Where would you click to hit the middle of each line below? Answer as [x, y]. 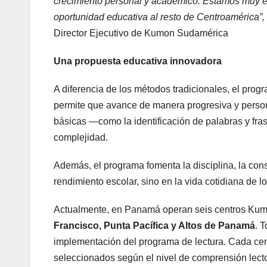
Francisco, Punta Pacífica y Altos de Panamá [154, 226]
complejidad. [81, 138]
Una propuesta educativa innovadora [138, 61]
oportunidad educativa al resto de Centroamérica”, [159, 17]
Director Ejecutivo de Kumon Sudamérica [141, 33]
